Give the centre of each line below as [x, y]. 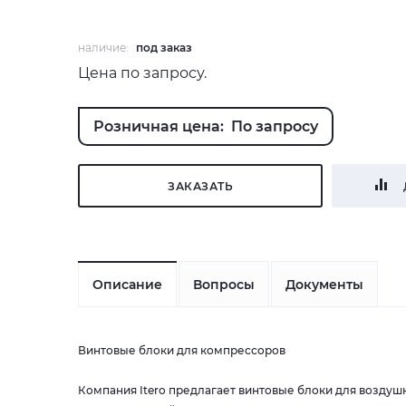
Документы [324, 284]
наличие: [105, 48]
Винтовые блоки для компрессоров [182, 350]
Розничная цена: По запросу [206, 126]
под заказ [164, 48]
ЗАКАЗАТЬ [200, 186]
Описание [127, 284]
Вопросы [224, 284]
